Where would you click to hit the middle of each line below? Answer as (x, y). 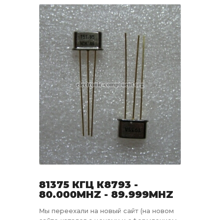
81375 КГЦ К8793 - (88, 185)
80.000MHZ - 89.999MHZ (106, 195)
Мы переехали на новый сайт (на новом (106, 211)
